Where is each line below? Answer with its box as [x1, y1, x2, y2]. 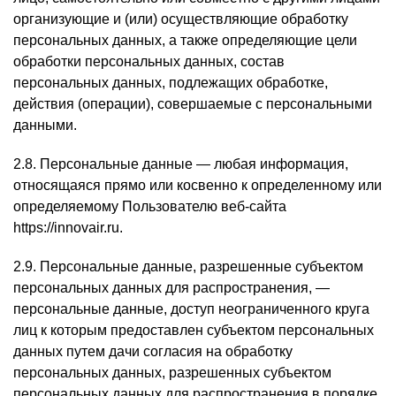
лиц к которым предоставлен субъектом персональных [13, 323, 374, 338]
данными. [13, 118, 77, 133]
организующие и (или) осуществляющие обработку [13, 11, 348, 27]
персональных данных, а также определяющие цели [13, 33, 357, 48]
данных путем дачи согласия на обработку [13, 344, 293, 359]
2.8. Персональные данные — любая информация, [13, 156, 348, 171]
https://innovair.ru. [13, 220, 123, 235]
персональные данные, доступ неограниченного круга [13, 301, 369, 316]
